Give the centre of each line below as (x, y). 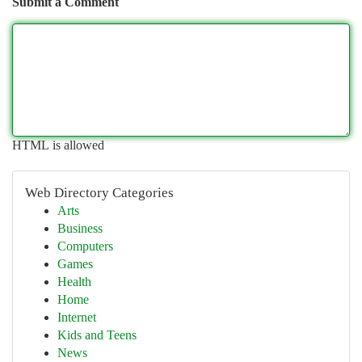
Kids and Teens (97, 335)
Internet (77, 317)
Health (74, 282)
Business (80, 228)
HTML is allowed (58, 145)
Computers (85, 246)
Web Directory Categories (99, 193)
